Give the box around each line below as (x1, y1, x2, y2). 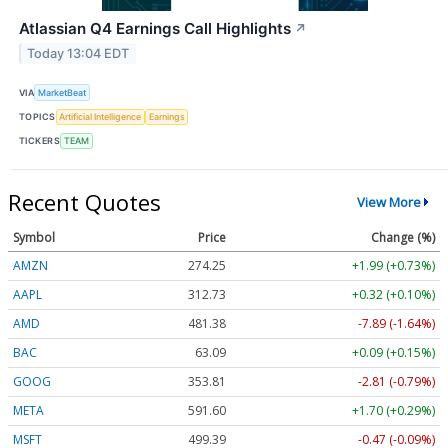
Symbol (13, 228, 55, 246)
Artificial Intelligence (59, 111, 142, 123)
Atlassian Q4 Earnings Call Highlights (19, 19, 291, 39)
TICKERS (19, 135, 61, 147)
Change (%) (371, 228, 435, 246)
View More (356, 193, 421, 212)
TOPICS (19, 111, 56, 123)
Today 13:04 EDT (27, 46, 130, 62)
